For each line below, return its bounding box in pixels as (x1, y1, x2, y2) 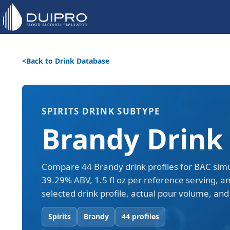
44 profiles (121, 212, 159, 222)
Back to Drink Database (26, 56, 109, 66)
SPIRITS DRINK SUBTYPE (42, 105, 160, 117)
